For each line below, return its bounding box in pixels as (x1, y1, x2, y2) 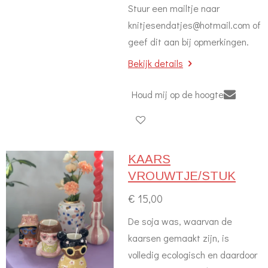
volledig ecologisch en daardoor (128, 248, 257, 261)
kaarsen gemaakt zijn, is (128, 232, 229, 244)
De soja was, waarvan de (128, 215, 232, 227)
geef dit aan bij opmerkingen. (128, 35, 249, 48)
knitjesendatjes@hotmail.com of (128, 19, 261, 31)
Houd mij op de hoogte (132, 87, 224, 100)
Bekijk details (128, 57, 183, 69)
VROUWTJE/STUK (128, 169, 236, 182)
